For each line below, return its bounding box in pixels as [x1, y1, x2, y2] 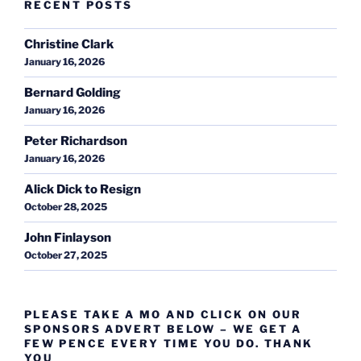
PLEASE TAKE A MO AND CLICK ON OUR [24, 307, 301, 321]
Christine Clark [24, 37, 114, 52]
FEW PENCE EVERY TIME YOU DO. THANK [24, 336, 313, 350]
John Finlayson [24, 230, 111, 246]
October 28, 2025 [24, 201, 107, 214]
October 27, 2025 [24, 249, 107, 262]
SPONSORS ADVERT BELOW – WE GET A [24, 322, 302, 335]
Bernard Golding [24, 85, 121, 101]
